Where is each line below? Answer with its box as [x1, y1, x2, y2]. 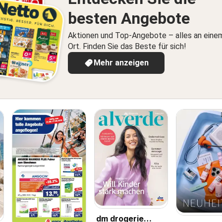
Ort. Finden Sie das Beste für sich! [68, 42, 186, 52]
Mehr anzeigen [94, 58, 149, 68]
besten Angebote [68, 9, 190, 28]
